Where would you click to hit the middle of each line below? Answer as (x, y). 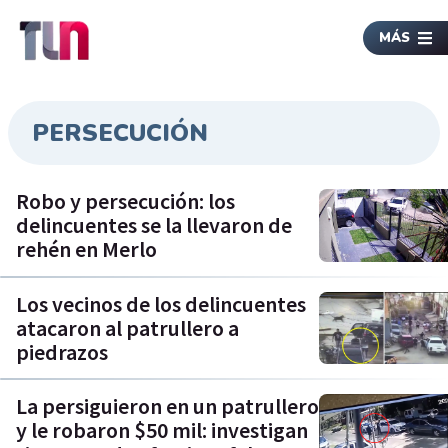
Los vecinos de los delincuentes (161, 303)
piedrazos (62, 351)
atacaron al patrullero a (127, 327)
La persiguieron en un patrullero (167, 406)
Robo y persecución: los (125, 201)
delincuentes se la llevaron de (154, 225)
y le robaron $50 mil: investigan (162, 430)
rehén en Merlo (86, 249)
